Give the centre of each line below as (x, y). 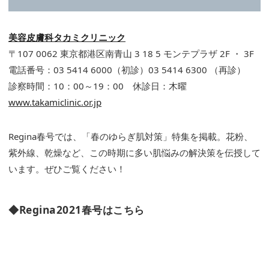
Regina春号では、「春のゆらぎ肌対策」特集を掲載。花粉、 (131, 137)
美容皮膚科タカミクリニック (67, 38)
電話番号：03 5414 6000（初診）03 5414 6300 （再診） (127, 70)
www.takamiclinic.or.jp (55, 102)
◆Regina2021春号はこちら (77, 210)
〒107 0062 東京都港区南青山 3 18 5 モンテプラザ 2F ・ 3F (131, 54)
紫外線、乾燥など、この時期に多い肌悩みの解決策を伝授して (134, 153)
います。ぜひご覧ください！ (67, 169)
